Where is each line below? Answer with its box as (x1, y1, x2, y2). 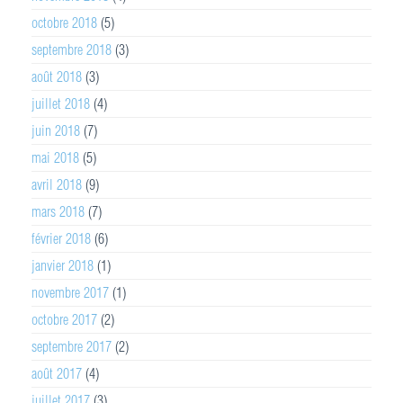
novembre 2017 (31, 282, 109, 301)
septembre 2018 (31, 40, 112, 58)
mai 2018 (31, 148, 79, 166)
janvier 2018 (31, 255, 94, 274)
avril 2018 (31, 175, 82, 193)
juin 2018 (31, 121, 80, 139)
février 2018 (31, 228, 91, 247)
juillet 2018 (31, 94, 90, 112)
